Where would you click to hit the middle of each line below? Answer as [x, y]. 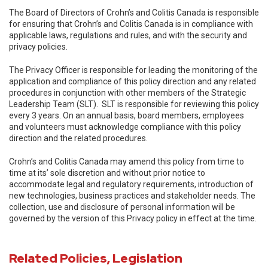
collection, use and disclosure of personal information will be [122, 207]
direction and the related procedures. [78, 138]
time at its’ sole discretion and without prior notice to [107, 173]
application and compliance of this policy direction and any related [133, 81]
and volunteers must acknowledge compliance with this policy [125, 127]
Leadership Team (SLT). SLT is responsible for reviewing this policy [134, 104]
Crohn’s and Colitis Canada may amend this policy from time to [127, 162]
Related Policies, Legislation [97, 258]
